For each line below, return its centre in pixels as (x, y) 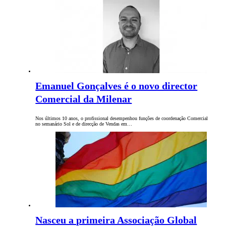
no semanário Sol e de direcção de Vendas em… (84, 124)
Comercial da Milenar (84, 99)
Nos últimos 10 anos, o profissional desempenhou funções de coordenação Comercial (122, 119)
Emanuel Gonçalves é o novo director (117, 86)
